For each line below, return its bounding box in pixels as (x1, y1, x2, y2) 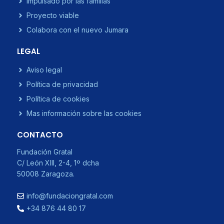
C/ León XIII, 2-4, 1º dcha (17, 158, 99, 167)
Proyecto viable (26, 10, 79, 19)
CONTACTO (17, 129, 63, 140)
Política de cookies (26, 94, 89, 103)
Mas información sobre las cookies (26, 108, 141, 117)
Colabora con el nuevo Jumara (26, 25, 128, 34)
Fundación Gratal (17, 147, 72, 156)
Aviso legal (26, 65, 62, 74)
